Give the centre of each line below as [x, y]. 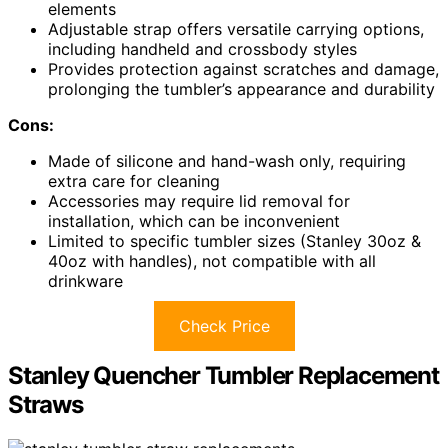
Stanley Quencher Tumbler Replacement [223, 376]
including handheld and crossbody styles [202, 49]
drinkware [85, 281]
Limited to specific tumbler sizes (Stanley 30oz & [234, 241]
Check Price [224, 326]
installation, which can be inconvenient [194, 221]
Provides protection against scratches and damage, [243, 69]
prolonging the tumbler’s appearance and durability [241, 89]
